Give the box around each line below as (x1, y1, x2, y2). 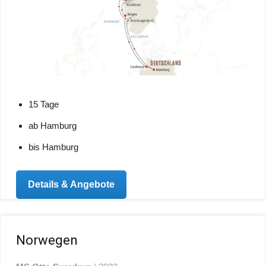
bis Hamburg (28, 142, 79, 153)
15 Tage (28, 99, 59, 110)
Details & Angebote (28, 179, 115, 190)
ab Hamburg (28, 121, 77, 131)
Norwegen (16, 232, 78, 248)
